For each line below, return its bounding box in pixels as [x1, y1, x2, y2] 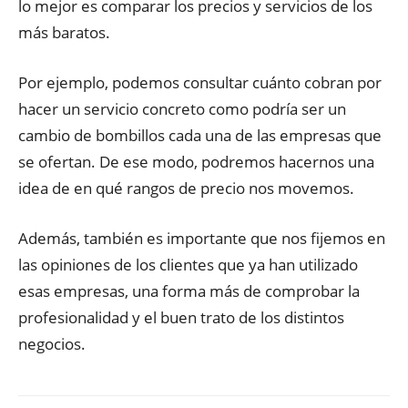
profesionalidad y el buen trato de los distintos [18, 307, 344, 328]
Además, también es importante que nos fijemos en [18, 228, 385, 249]
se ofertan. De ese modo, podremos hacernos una [18, 151, 374, 172]
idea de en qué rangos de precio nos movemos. [18, 178, 354, 199]
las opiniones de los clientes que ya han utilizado [18, 254, 358, 275]
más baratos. [18, 22, 110, 43]
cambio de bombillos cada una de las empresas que [18, 125, 382, 146]
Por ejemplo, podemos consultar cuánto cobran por [18, 72, 382, 93]
